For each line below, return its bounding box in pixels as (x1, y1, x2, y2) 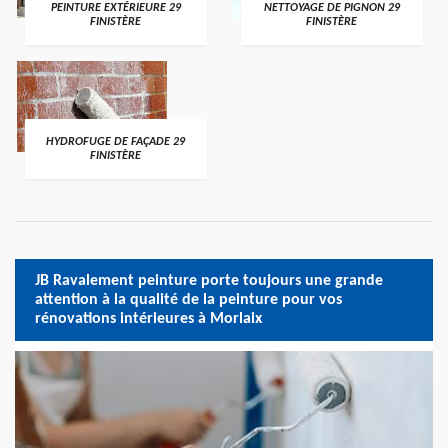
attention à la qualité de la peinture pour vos (35, 291, 342, 308)
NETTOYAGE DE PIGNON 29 (263, 2, 400, 14)
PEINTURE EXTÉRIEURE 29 (50, 2, 181, 14)
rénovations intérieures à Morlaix (35, 310, 262, 327)
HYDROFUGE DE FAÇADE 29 (46, 136, 186, 148)
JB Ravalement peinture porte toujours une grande (35, 272, 383, 289)
